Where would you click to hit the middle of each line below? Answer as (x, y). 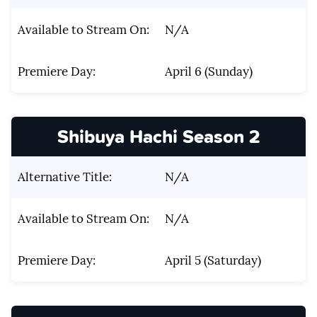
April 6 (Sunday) (208, 71)
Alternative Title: (64, 177)
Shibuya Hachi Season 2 (158, 137)
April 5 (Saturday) (213, 261)
